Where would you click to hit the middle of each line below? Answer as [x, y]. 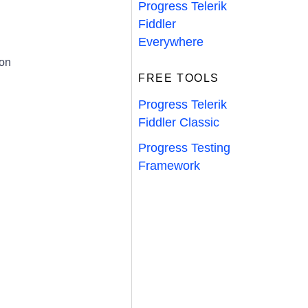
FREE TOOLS [179, 78]
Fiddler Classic [179, 122]
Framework [169, 166]
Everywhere [171, 42]
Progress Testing [184, 148]
